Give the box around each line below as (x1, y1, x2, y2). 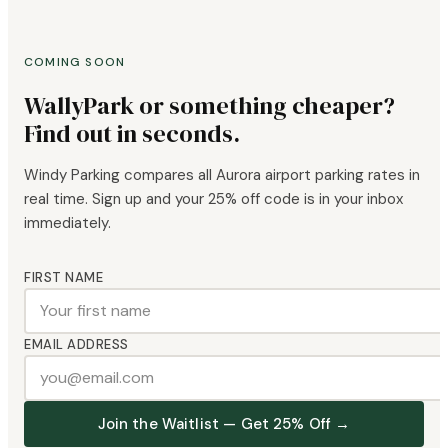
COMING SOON (24, 53, 126, 70)
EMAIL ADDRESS (24, 335, 129, 353)
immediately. (24, 212, 111, 233)
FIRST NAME (24, 268, 104, 286)
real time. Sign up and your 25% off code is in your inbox (24, 188, 403, 209)
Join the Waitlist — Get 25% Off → (97, 413, 351, 434)
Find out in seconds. (24, 116, 240, 150)
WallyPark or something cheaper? (24, 88, 395, 122)
